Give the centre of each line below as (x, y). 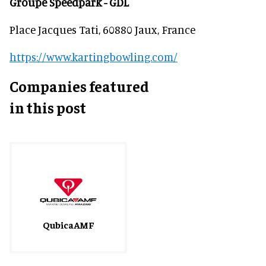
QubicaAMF (68, 225)
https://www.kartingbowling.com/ (94, 57)
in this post (48, 107)
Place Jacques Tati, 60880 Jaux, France (102, 30)
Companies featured (79, 86)
